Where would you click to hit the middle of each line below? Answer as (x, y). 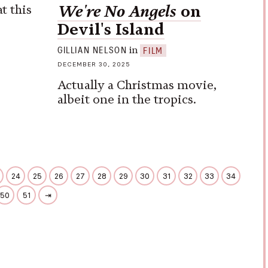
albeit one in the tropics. (127, 99)
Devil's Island (111, 30)
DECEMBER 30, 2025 (94, 64)
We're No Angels (117, 12)
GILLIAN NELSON (92, 51)
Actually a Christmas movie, (137, 85)
